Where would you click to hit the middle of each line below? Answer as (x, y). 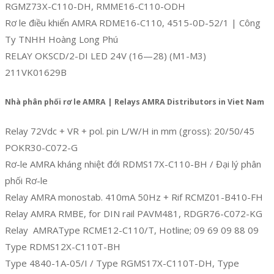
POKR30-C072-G (41, 147)
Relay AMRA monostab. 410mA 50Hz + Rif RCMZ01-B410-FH (134, 197)
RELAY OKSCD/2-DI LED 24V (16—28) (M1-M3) (106, 56)
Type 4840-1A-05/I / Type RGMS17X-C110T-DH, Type (122, 263)
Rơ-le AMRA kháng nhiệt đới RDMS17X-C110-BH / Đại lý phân (133, 164)
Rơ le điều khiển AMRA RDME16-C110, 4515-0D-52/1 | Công (133, 23)
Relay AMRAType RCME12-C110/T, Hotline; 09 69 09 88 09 (132, 230)
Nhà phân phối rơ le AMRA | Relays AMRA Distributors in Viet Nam (135, 102)
